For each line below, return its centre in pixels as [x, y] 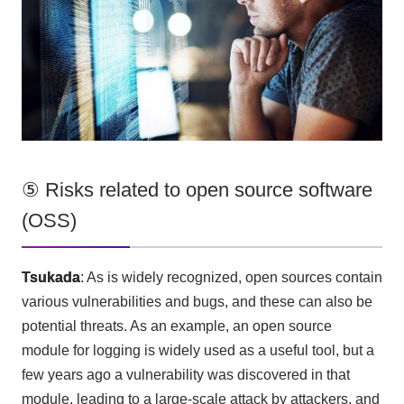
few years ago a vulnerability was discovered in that [185, 374]
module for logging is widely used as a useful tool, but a [197, 350]
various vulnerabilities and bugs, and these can [173, 301]
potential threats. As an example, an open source [176, 326]
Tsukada [50, 277]
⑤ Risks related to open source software [197, 190]
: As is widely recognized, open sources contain [231, 277]
